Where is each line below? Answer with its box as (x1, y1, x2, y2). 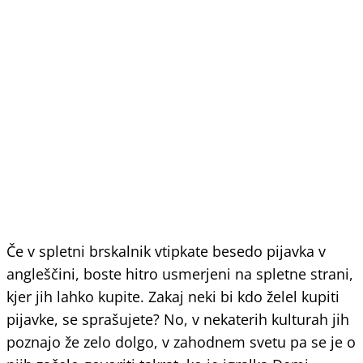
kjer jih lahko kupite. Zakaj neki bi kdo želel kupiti (6, 287, 340, 306)
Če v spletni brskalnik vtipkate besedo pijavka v (6, 241, 326, 261)
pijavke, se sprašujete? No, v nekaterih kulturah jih (6, 310, 349, 329)
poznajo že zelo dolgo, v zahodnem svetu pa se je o (6, 332, 356, 352)
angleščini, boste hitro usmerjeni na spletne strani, (6, 264, 353, 284)
